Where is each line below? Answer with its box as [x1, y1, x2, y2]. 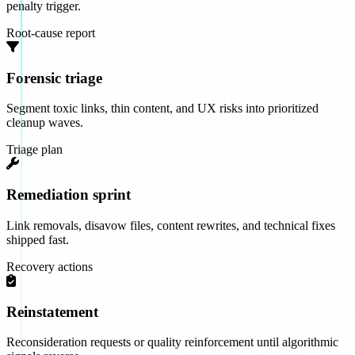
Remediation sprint [6, 186, 131, 204]
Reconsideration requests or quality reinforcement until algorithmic [6, 335, 338, 349]
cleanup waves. [6, 116, 83, 130]
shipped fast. [6, 232, 69, 246]
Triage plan [6, 143, 63, 157]
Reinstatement [6, 303, 98, 320]
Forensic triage [6, 69, 102, 86]
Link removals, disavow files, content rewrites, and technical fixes [6, 218, 335, 232]
